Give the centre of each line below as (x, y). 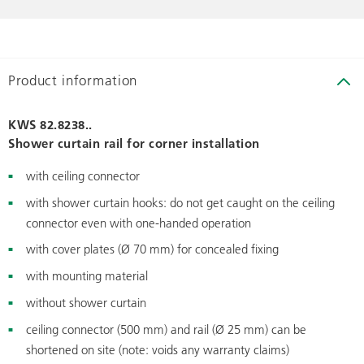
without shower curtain (86, 303)
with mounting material (87, 276)
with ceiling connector (83, 176)
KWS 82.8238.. (50, 125)
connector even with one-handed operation (139, 223)
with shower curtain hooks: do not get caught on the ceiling (180, 203)
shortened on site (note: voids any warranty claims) (158, 350)
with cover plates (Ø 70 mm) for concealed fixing (152, 249)
